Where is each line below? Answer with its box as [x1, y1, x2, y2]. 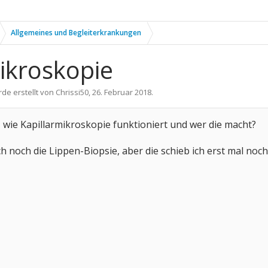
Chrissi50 [56, 87, 89, 98]
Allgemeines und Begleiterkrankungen [11, 28, 141, 38]
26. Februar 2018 [92, 87, 151, 98]
